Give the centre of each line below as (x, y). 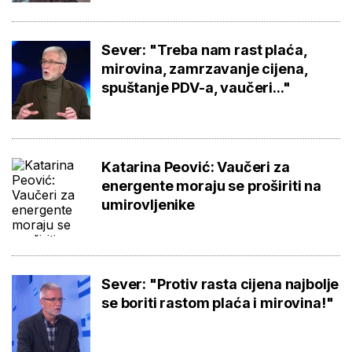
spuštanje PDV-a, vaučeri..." (196, 87)
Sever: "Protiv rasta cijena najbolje (220, 284)
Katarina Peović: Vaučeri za (196, 167)
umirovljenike (148, 204)
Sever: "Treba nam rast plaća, (204, 49)
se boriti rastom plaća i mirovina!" (218, 302)
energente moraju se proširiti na (211, 185)
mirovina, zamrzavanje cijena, (205, 68)
